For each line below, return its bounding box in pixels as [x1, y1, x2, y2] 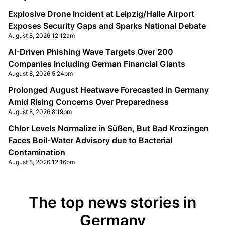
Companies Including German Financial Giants [8, 59, 185, 69]
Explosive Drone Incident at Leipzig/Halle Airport [8, 9, 194, 19]
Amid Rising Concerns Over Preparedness [8, 97, 169, 107]
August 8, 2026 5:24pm [8, 70, 73, 77]
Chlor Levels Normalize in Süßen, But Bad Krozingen [8, 123, 209, 133]
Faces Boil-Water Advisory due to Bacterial [8, 135, 172, 145]
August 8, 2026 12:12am [8, 32, 75, 39]
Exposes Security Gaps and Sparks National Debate [8, 21, 206, 31]
